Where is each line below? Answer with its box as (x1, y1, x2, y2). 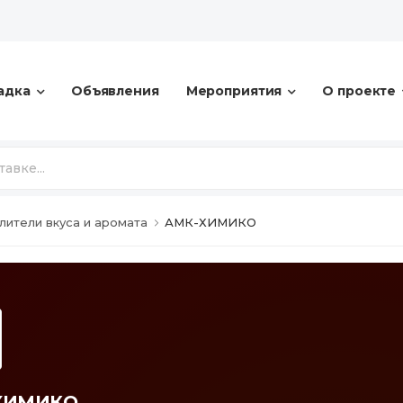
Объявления (70, 83, 159, 99)
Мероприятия (185, 83, 282, 99)
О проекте (322, 83, 397, 99)
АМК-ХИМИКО (165, 215, 256, 229)
